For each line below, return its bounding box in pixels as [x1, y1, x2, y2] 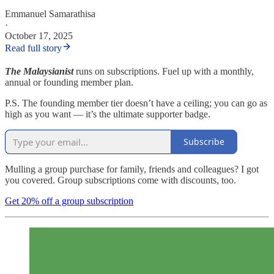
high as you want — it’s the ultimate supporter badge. [5, 108, 210, 119]
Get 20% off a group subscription [5, 195, 133, 206]
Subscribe [183, 136, 224, 148]
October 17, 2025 [5, 30, 73, 41]
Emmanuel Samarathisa [5, 8, 95, 19]
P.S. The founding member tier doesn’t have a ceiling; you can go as [5, 97, 267, 108]
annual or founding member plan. [5, 76, 133, 87]
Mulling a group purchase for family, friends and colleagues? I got [5, 163, 259, 174]
